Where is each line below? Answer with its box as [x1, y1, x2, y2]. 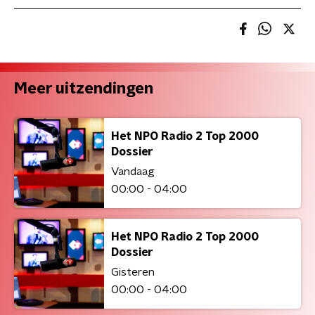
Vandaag [111, 165, 155, 177]
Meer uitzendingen [14, 81, 153, 96]
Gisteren [111, 266, 155, 278]
